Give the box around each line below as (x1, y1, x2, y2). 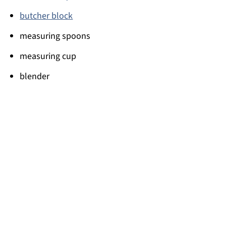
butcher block (20, 10, 73, 23)
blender (20, 70, 50, 83)
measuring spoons (20, 30, 91, 43)
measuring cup (20, 50, 77, 63)
